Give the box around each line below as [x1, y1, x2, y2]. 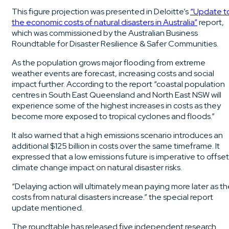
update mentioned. [12, 202, 85, 213]
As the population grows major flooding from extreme [12, 57, 205, 68]
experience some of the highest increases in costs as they [12, 100, 221, 111]
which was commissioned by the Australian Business [12, 27, 198, 38]
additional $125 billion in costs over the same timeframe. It [12, 140, 220, 151]
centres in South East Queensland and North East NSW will [12, 89, 221, 100]
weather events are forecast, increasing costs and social [12, 67, 214, 79]
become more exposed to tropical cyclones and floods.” [12, 110, 215, 122]
